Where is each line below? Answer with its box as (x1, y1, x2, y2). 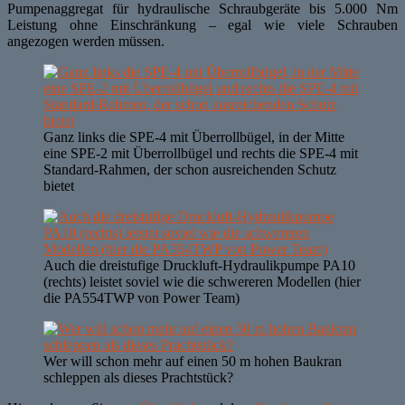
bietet (43, 177, 74, 193)
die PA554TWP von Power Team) (43, 289, 240, 306)
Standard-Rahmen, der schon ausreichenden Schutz (43, 161, 336, 177)
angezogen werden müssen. (7, 33, 165, 49)
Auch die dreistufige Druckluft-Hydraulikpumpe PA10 (43, 257, 355, 273)
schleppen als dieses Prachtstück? (43, 369, 233, 385)
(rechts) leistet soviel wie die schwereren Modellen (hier (43, 273, 361, 289)
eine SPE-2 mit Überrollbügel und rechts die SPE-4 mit (43, 145, 358, 161)
